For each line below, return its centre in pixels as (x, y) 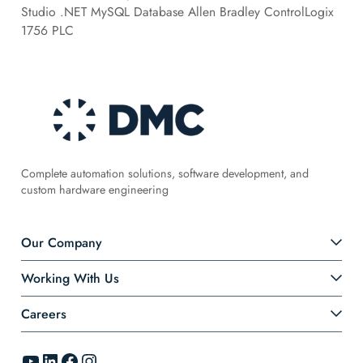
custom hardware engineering (94, 189)
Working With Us (70, 278)
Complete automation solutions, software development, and (164, 173)
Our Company (61, 242)
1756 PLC (47, 31)
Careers (43, 314)
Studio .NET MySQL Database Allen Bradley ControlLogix (177, 12)
